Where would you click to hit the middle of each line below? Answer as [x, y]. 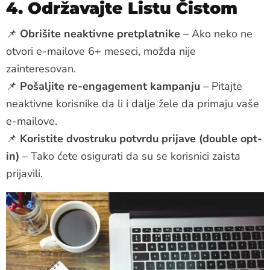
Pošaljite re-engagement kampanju [110, 86]
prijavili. [24, 173]
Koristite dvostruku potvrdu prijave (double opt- [141, 138]
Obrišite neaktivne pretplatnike [100, 33]
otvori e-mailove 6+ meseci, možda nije [101, 51]
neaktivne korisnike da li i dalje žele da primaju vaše [133, 103]
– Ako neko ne [216, 33]
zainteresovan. [41, 68]
